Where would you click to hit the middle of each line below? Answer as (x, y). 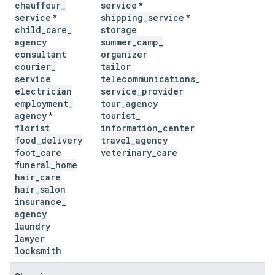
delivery (62, 140)
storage (119, 30)
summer (116, 42)
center (179, 128)
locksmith (38, 251)
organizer (124, 54)
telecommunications (148, 79)
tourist (118, 116)
